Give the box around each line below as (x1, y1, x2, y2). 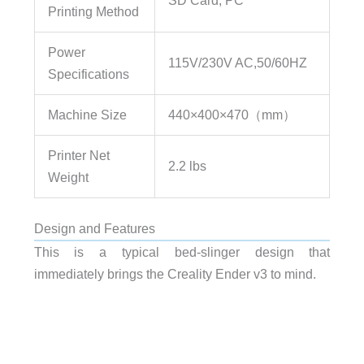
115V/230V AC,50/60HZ (168, 54, 308, 70)
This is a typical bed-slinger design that (33, 245, 331, 260)
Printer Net (48, 147, 110, 162)
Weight (48, 169, 89, 184)
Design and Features (33, 221, 155, 236)
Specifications (48, 66, 130, 81)
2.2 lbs (168, 158, 207, 173)
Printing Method (48, 3, 140, 19)
